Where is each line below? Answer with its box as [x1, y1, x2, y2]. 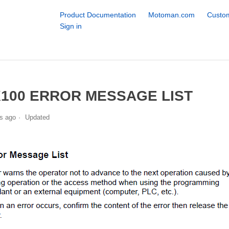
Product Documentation [59, 11, 136, 19]
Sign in [59, 22, 82, 30]
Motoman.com [148, 11, 195, 19]
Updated [25, 113, 50, 121]
